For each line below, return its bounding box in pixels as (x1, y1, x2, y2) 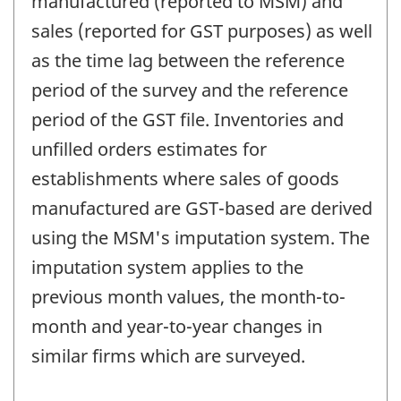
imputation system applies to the (31, 254, 303, 279)
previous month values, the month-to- (31, 284, 346, 309)
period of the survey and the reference (31, 77, 348, 102)
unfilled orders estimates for (31, 136, 267, 161)
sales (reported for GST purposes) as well (31, 18, 372, 43)
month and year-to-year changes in (31, 313, 322, 338)
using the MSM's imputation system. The (31, 225, 370, 250)
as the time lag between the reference (31, 47, 345, 73)
